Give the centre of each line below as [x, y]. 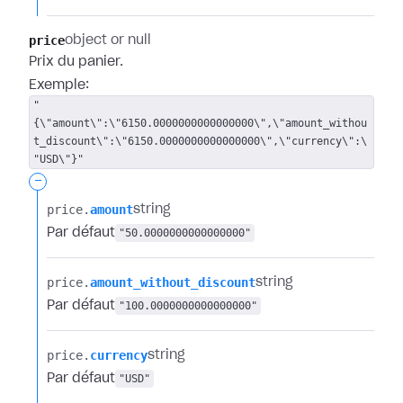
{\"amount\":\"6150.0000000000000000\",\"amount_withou [200, 123]
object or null [108, 40]
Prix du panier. [76, 62]
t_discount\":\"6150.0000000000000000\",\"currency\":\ [200, 141]
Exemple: [59, 85]
